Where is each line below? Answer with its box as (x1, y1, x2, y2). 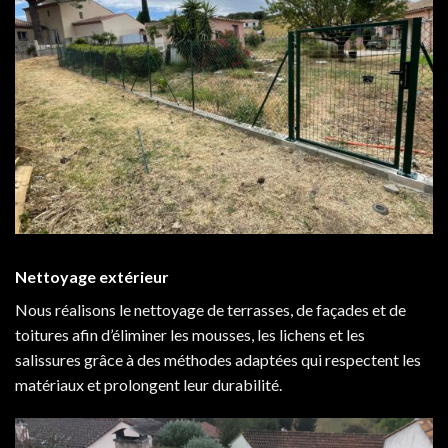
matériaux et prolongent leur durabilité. (15, 375, 282, 395)
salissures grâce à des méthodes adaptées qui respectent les (15, 350, 421, 370)
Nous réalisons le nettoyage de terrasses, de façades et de (15, 300, 406, 320)
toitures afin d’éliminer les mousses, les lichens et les (15, 325, 365, 345)
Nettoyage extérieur (15, 267, 169, 287)
